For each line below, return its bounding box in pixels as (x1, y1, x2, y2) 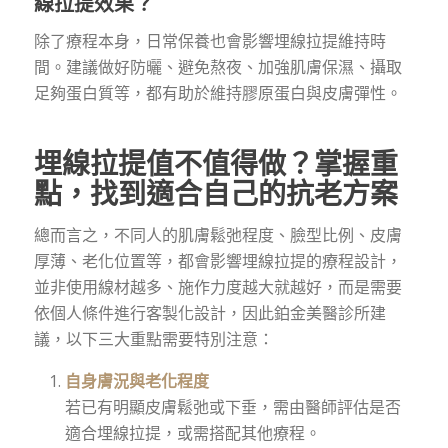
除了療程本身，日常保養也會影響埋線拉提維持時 (33, 30, 386, 53)
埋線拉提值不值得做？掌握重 (33, 144, 398, 183)
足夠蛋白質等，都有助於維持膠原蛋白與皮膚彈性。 (33, 82, 402, 105)
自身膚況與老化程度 (64, 370, 209, 393)
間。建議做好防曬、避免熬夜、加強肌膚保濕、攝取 (33, 56, 402, 79)
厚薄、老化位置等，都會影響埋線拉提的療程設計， (33, 249, 402, 272)
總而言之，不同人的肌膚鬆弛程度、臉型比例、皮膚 (33, 223, 402, 246)
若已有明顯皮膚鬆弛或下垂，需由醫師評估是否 (64, 396, 401, 419)
